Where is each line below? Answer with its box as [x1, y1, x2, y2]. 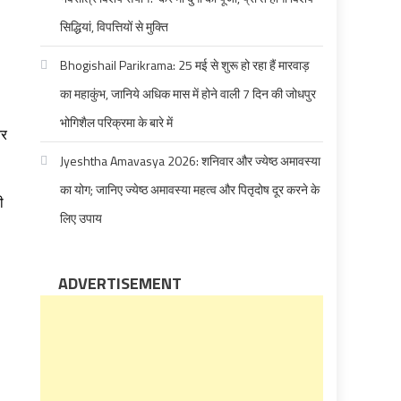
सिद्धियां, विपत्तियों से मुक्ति [60, 17, 169, 36]
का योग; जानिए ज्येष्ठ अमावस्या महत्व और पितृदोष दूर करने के [60, 180, 320, 199]
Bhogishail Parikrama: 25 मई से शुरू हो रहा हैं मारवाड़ [60, 55, 311, 74]
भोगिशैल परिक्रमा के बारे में [60, 113, 174, 132]
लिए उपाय [60, 209, 103, 227]
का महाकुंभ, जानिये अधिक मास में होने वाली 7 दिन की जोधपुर [60, 84, 317, 103]
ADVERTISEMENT [58, 271, 183, 295]
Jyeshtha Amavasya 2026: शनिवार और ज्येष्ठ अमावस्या [60, 151, 321, 170]
